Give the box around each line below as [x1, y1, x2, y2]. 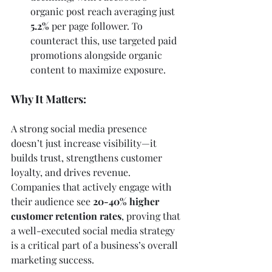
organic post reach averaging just [30, 4, 177, 18]
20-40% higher [93, 194, 161, 208]
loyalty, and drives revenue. [11, 165, 133, 178]
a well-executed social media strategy [11, 223, 177, 237]
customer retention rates [11, 209, 121, 222]
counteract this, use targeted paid [30, 33, 179, 47]
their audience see [11, 194, 93, 208]
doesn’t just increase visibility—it [11, 136, 159, 149]
